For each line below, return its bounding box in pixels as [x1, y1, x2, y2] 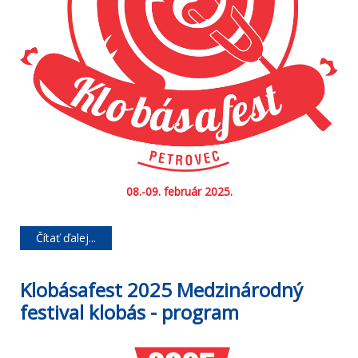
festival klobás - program [20, 299, 239, 326]
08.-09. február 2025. [125, 184, 233, 200]
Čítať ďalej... [36, 230, 96, 246]
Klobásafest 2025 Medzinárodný [20, 276, 303, 304]
